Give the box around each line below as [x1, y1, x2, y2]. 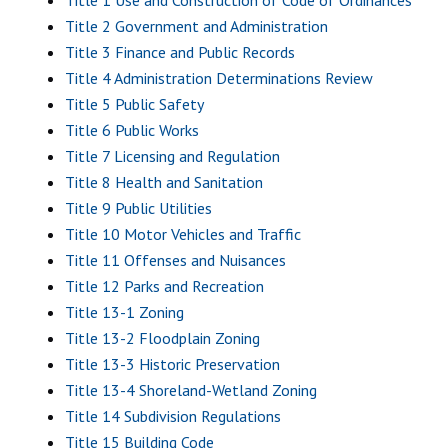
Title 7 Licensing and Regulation [65, 146, 280, 166]
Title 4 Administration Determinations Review [65, 68, 373, 88]
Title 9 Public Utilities [65, 198, 212, 218]
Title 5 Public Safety [65, 94, 204, 114]
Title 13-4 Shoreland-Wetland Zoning [65, 380, 317, 400]
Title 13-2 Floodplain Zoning [65, 328, 260, 348]
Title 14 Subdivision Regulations [65, 406, 281, 426]
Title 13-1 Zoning [65, 302, 184, 322]
